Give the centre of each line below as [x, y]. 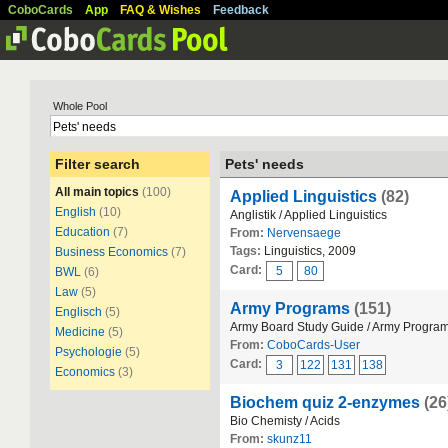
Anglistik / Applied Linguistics [308, 215]
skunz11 [289, 439]
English [75, 212]
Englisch [78, 312]
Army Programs [290, 308]
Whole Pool [80, 106]
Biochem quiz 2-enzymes [325, 402]
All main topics [97, 192]
